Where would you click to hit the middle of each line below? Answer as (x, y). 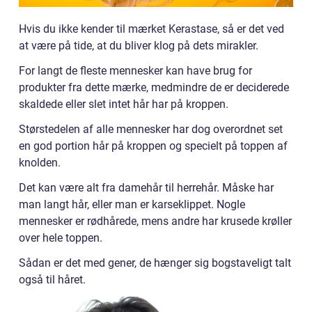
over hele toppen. (61, 237)
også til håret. (52, 279)
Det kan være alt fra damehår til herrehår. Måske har (146, 187)
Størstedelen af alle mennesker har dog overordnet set (151, 129)
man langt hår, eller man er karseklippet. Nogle (132, 204)
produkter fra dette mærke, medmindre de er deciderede (154, 87)
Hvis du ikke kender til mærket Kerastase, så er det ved (151, 29)
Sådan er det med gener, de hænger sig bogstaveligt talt (155, 263)
